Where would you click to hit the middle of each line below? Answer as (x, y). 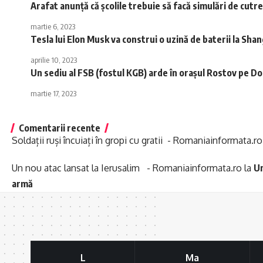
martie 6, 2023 (53, 26)
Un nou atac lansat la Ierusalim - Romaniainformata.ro (127, 168)
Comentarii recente (60, 128)
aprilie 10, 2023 (54, 60)
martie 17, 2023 (53, 93)
